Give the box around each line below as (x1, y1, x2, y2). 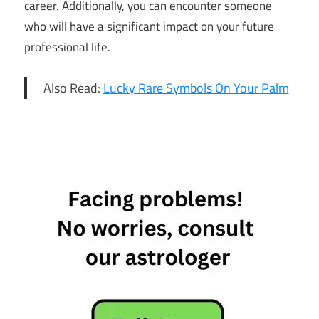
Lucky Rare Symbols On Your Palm (103, 78, 289, 98)
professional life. (24, 37, 110, 56)
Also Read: (43, 78, 103, 98)
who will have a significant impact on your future (24, 16, 274, 36)
